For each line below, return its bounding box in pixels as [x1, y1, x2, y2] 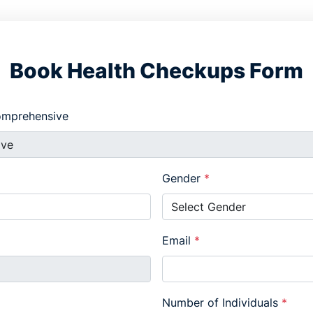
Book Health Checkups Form [10, 58, 303, 84]
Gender [162, 171, 204, 186]
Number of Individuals [162, 296, 282, 310]
